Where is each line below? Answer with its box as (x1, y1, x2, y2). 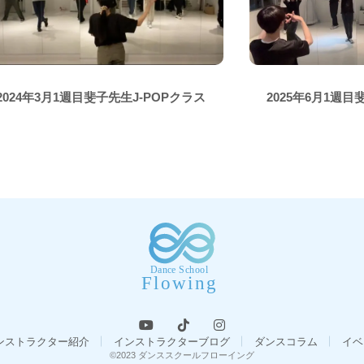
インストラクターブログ (113, 335, 230, 348)
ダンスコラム (253, 335, 318, 348)
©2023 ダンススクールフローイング (110, 349, 254, 360)
